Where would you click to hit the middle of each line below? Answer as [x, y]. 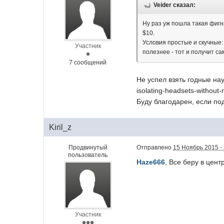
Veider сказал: [175, 5]
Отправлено [155, 148]
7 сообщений [88, 63]
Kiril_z [60, 127]
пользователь [88, 155]
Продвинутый [88, 148]
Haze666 [151, 162]
